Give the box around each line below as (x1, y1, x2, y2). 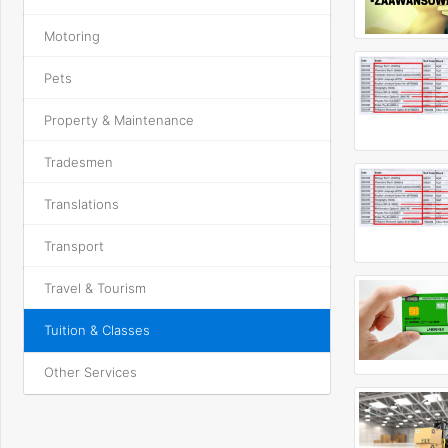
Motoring (44, 28, 100, 44)
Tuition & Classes (44, 322, 150, 338)
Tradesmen (44, 154, 113, 170)
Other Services (44, 364, 137, 380)
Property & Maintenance (44, 112, 194, 128)
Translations (44, 196, 119, 212)
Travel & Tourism (44, 280, 146, 296)
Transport (44, 238, 104, 254)
